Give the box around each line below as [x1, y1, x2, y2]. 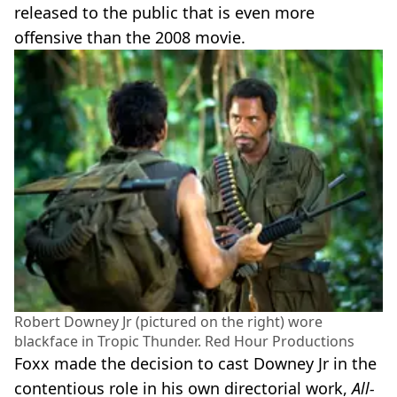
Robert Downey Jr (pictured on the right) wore [14, 311, 323, 331]
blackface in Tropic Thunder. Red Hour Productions [14, 331, 354, 351]
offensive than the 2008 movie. [14, 27, 245, 48]
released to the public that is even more [14, 2, 315, 23]
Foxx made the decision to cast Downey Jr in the [14, 352, 377, 374]
